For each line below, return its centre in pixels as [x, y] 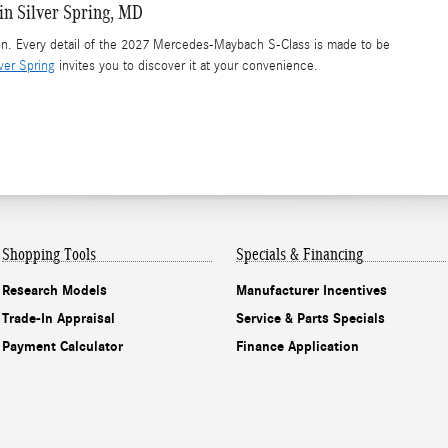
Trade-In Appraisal [58, 318]
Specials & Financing [299, 255]
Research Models [54, 290]
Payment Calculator [62, 346]
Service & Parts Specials [310, 318]
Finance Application [297, 346]
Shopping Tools [49, 255]
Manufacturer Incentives [311, 290]
